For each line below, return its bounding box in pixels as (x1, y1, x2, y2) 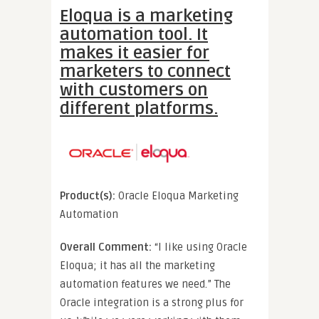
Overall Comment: (60, 240, 155, 253)
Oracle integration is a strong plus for (60, 296, 244, 309)
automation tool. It (60, 23, 208, 45)
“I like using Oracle (155, 240, 247, 253)
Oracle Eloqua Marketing (115, 189, 239, 202)
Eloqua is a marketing (60, 5, 233, 26)
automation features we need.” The (60, 277, 231, 291)
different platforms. (60, 98, 218, 119)
